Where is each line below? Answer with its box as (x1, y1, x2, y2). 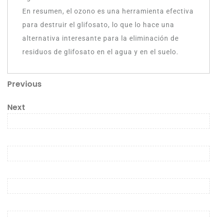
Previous (7, 78, 42, 90)
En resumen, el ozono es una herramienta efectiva (22, 7, 194, 15)
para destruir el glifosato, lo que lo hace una (22, 21, 174, 29)
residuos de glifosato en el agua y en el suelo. (22, 48, 179, 56)
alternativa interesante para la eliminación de (22, 34, 179, 42)
